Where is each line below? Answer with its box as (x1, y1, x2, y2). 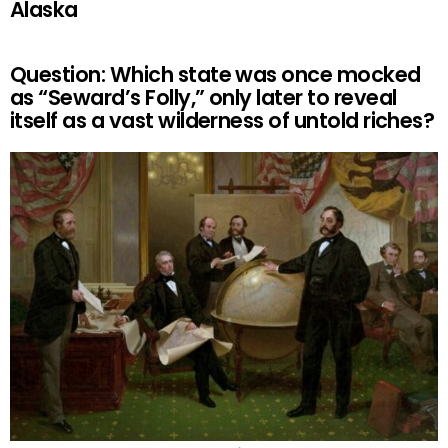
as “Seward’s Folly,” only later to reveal (10, 83, 397, 113)
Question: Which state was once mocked (10, 60, 421, 90)
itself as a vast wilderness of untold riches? (10, 106, 435, 136)
